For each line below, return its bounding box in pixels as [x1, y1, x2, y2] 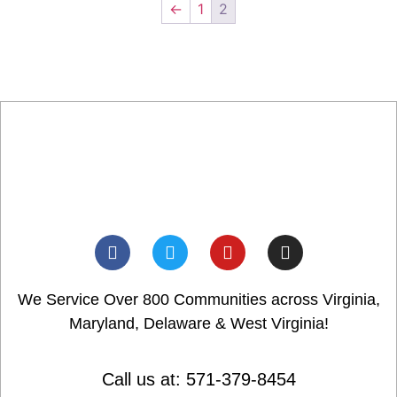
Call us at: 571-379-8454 [101, 370, 296, 390]
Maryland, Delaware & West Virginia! [68, 314, 329, 332]
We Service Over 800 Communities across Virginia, [17, 290, 380, 308]
